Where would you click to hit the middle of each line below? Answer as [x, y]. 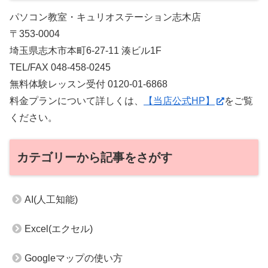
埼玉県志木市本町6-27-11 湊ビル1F [86, 50]
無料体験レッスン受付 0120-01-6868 [89, 84]
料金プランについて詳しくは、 [77, 100]
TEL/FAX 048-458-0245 [60, 67]
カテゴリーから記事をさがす [95, 158]
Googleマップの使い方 [74, 258]
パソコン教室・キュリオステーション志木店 [105, 17]
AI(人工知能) [51, 200]
